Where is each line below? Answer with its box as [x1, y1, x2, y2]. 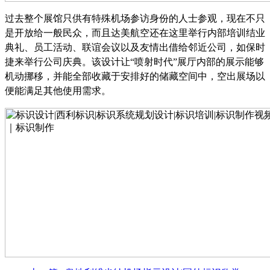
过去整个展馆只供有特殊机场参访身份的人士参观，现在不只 [5, 13, 265, 24]
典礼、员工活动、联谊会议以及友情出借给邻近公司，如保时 [5, 42, 265, 52]
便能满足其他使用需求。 [5, 85, 111, 96]
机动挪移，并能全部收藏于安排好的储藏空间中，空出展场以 [5, 71, 265, 81]
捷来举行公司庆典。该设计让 [5, 56, 130, 67]
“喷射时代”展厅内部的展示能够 [130, 56, 264, 67]
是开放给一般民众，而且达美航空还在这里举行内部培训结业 [5, 27, 265, 38]
